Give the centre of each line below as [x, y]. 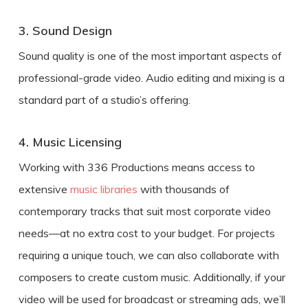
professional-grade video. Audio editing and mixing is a [151, 77]
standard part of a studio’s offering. [104, 99]
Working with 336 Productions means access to [136, 167]
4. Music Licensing [70, 142]
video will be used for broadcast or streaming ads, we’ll [152, 299]
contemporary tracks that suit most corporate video [144, 211]
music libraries [103, 189]
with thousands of [183, 189]
